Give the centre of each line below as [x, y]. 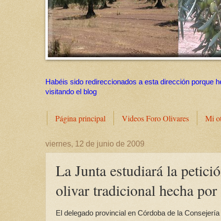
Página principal [80, 118]
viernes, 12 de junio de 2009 [95, 144]
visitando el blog [71, 92]
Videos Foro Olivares [155, 118]
